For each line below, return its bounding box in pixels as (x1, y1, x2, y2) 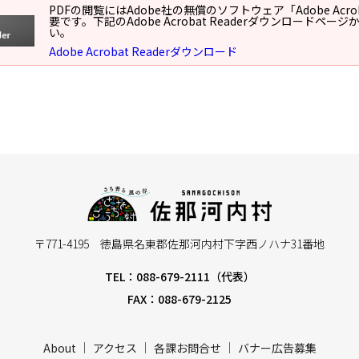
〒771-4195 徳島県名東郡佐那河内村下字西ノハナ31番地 (34, 235, 325, 252)
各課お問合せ (153, 339, 221, 356)
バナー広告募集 (237, 339, 317, 356)
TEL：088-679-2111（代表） (104, 268, 255, 284)
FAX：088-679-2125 (127, 290, 232, 307)
